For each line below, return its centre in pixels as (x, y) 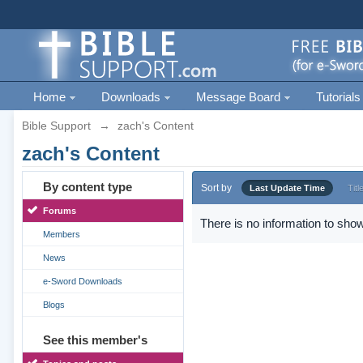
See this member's (95, 340)
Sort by (216, 188)
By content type (87, 187)
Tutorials (338, 97)
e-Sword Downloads (82, 281)
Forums (59, 211)
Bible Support (56, 126)
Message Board (239, 97)
